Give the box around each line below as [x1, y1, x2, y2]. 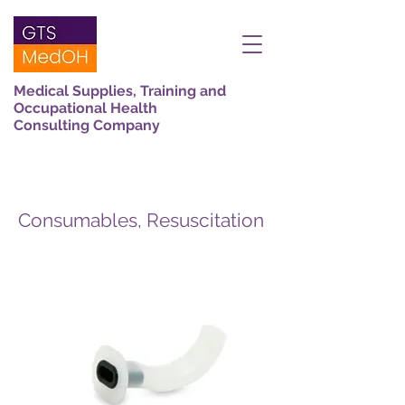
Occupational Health [14, 99, 157, 117]
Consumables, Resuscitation [18, 209, 264, 231]
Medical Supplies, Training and [14, 82, 226, 99]
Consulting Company [14, 117, 160, 134]
